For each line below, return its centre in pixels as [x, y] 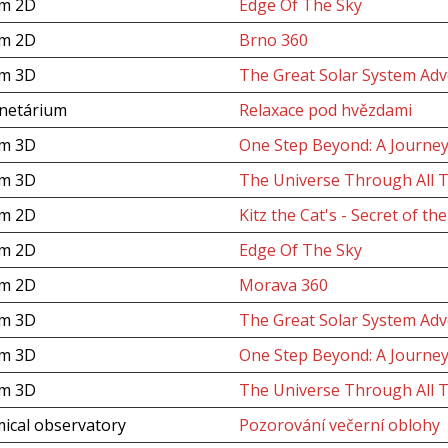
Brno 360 [273, 40]
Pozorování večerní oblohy [339, 425]
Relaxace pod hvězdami [325, 110]
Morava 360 [283, 285]
